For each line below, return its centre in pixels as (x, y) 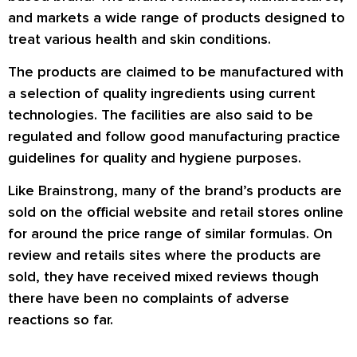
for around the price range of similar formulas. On (170, 234)
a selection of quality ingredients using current (162, 93)
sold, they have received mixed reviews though (163, 277)
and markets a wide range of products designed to (177, 17)
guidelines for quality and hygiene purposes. (155, 157)
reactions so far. (61, 320)
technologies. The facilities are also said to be (161, 114)
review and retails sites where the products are (165, 255)
